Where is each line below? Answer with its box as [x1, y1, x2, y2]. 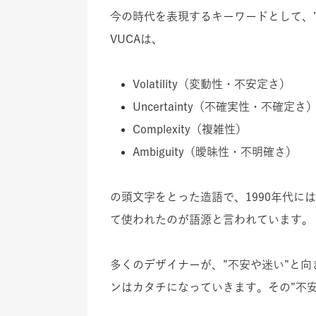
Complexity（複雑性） [133, 123, 247, 135]
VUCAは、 [110, 32, 163, 44]
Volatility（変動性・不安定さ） [133, 78, 291, 90]
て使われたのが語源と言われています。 [110, 213, 313, 225]
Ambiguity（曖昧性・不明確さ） [133, 145, 297, 157]
